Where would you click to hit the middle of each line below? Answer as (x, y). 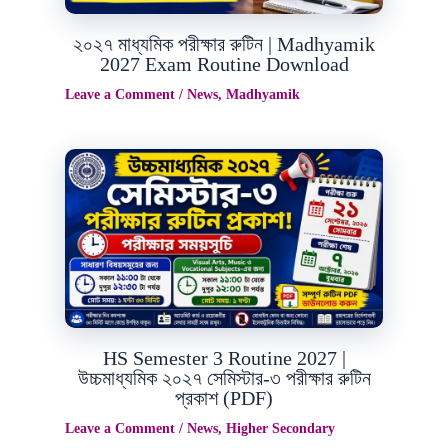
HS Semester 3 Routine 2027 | (224, 357)
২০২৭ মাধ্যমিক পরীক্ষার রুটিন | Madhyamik (224, 44)
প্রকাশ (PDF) (224, 397)
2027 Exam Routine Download (224, 64)
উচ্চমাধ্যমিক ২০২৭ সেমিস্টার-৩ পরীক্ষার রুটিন (224, 377)
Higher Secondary (280, 428)
